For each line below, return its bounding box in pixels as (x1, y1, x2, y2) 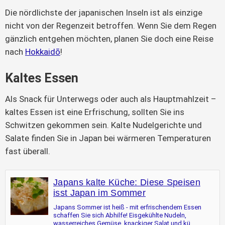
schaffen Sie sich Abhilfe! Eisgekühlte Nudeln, (53, 211, 186, 219)
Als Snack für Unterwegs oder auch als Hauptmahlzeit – (5, 94, 216, 104)
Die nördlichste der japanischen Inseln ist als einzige (5, 8, 202, 18)
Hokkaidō (25, 47, 60, 57)
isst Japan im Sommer (53, 188, 146, 198)
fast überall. (5, 146, 50, 157)
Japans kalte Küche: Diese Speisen (53, 177, 200, 188)
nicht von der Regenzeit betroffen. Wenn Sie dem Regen (5, 21, 216, 31)
